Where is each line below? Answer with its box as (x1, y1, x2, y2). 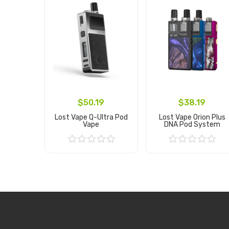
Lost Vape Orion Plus (158, 112, 225, 122)
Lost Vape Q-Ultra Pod (54, 112, 128, 122)
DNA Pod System (164, 120, 220, 129)
